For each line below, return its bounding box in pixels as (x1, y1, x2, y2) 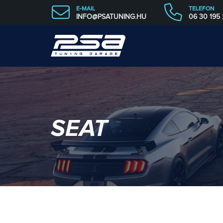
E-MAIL (76, 5, 95, 12)
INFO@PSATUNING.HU (76, 13, 146, 20)
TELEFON (189, 5, 214, 12)
